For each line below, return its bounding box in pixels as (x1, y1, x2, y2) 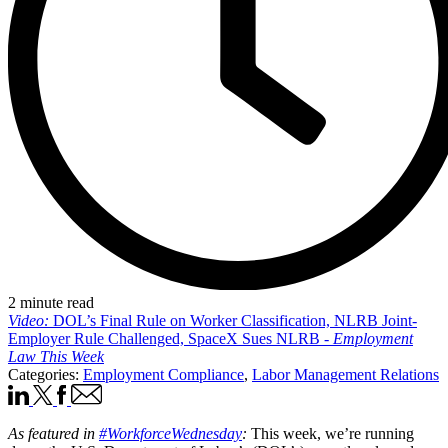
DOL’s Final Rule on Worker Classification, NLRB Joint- (49, 311, 417, 329)
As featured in (8, 424, 99, 442)
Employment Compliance (83, 365, 244, 383)
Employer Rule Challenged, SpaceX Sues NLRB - (8, 329, 333, 347)
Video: (8, 311, 49, 329)
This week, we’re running (251, 424, 414, 442)
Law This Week (8, 347, 104, 365)
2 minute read (8, 293, 94, 311)
